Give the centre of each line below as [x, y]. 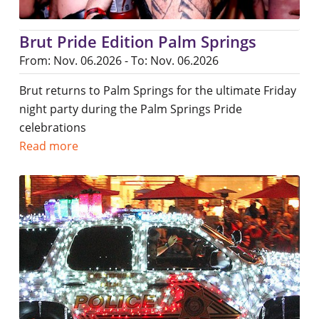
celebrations [52, 128]
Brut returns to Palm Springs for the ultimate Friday [157, 91]
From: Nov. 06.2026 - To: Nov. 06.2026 [119, 61]
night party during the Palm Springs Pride [130, 109]
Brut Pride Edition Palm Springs [137, 42]
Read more [48, 146]
